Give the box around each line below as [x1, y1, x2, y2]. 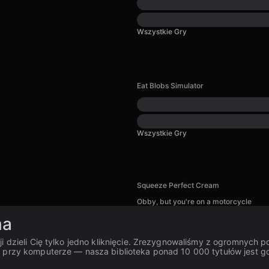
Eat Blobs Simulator [137, 81, 204, 90]
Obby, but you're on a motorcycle [137, 197, 252, 206]
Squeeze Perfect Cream [137, 181, 219, 190]
